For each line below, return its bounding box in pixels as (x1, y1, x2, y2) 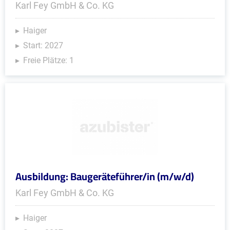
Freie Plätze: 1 (23, 55, 74, 65)
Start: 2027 (23, 41, 63, 50)
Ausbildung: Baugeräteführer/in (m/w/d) (15, 167, 194, 186)
